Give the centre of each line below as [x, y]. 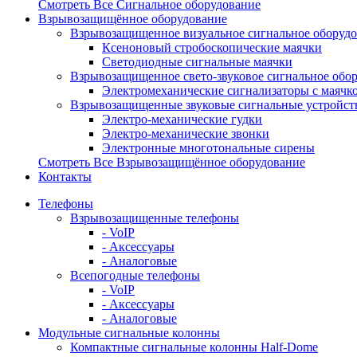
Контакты [65, 177]
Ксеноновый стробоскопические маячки [212, 47]
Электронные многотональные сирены [208, 148]
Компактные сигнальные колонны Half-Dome [194, 347]
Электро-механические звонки [186, 133]
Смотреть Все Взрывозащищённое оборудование [172, 162]
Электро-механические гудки [182, 119]
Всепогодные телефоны [135, 275]
